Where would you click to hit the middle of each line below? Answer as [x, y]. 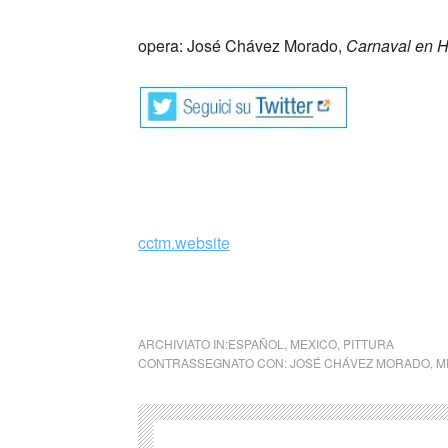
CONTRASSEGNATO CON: [214, 362]
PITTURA [368, 343]
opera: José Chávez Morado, [240, 45]
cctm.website [184, 242]
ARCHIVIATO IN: [183, 343]
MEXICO [313, 343]
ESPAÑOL [256, 343]
